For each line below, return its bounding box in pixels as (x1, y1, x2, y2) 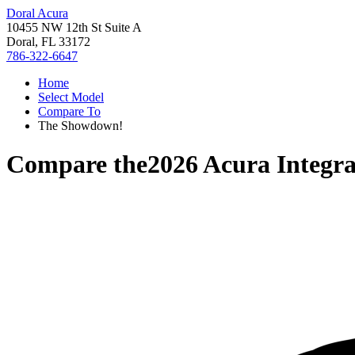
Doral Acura (6, 6, 68, 20)
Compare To (38, 105, 101, 118)
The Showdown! (38, 119, 123, 132)
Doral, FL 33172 (6, 35, 90, 48)
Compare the (6, 150, 147, 179)
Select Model (38, 90, 104, 104)
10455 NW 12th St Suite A (6, 21, 142, 34)
